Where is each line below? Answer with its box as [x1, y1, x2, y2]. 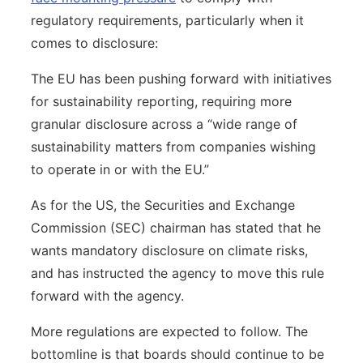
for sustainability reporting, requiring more [31, 92, 292, 109]
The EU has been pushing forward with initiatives [31, 70, 331, 87]
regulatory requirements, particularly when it [31, 11, 304, 28]
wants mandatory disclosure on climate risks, [31, 241, 308, 258]
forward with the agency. [31, 287, 184, 304]
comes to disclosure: [31, 34, 158, 51]
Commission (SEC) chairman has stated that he [31, 219, 321, 236]
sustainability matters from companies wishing [31, 138, 316, 155]
